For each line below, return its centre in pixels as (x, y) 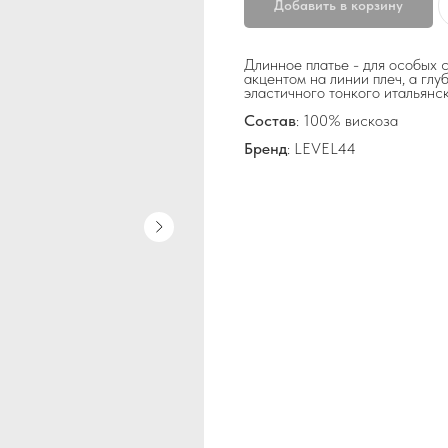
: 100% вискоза (347, 121)
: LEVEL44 (321, 149)
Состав (270, 121)
